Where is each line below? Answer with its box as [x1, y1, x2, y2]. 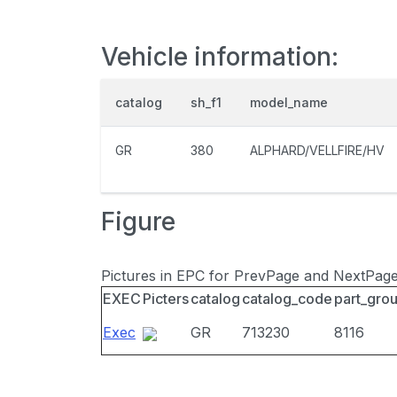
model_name [250, 95, 328, 110]
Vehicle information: [101, 42, 339, 72]
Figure [101, 206, 175, 237]
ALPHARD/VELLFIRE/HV [250, 143, 385, 158]
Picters [143, 290, 189, 307]
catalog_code [242, 290, 332, 307]
